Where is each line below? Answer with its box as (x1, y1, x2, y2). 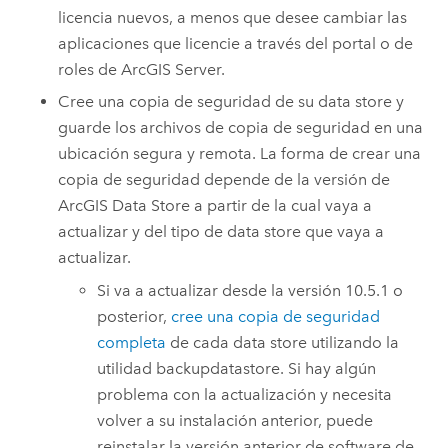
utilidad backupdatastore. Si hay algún (97, 358, 377, 378)
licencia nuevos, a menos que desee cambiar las (58, 7, 408, 27)
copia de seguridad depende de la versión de (58, 170, 391, 190)
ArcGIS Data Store (58, 196, 191, 216)
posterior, (97, 306, 172, 326)
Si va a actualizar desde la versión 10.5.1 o (97, 280, 404, 300)
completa (97, 332, 167, 352)
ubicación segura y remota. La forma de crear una (58, 144, 422, 164)
